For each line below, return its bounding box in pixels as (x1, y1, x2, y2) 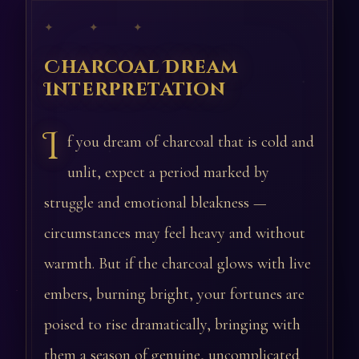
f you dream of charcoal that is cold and (67, 132, 314, 151)
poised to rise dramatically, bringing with (44, 315, 301, 334)
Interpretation (44, 78, 226, 102)
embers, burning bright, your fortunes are (44, 284, 305, 304)
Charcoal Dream (44, 55, 238, 79)
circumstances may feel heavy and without (44, 224, 305, 243)
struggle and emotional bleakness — (44, 193, 267, 212)
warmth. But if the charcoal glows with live (44, 254, 311, 273)
